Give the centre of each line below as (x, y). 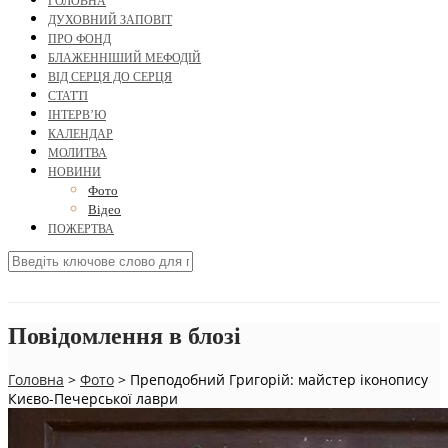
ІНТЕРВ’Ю (77, 115)
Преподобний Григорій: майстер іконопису (279, 379)
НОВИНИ (74, 172)
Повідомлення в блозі (124, 336)
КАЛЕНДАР (80, 134)
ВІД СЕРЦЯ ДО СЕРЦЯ (110, 77)
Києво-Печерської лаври (93, 398)
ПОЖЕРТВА (81, 229)
